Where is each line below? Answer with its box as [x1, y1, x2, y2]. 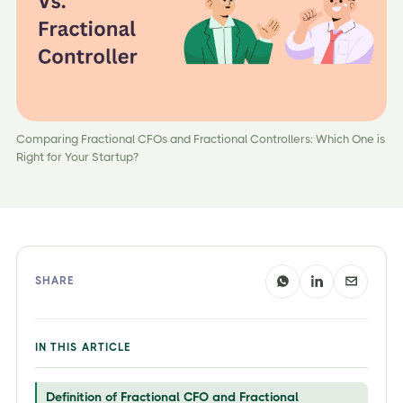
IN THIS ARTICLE [35, 340, 131, 354]
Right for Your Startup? [16, 149, 139, 164]
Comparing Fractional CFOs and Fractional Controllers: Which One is [16, 131, 385, 146]
